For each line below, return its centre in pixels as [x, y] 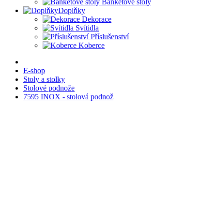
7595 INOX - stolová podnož [68, 97]
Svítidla [87, 28]
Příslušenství [110, 37]
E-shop [34, 70]
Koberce [92, 45]
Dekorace [97, 19]
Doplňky [72, 10]
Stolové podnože [49, 88]
